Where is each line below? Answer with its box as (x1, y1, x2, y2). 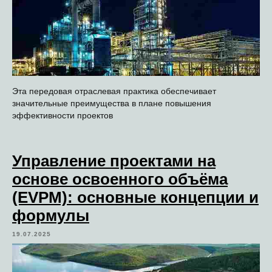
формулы (12, 206, 89, 225)
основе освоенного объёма (12, 170, 228, 189)
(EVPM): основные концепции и (12, 188, 259, 207)
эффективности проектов (12, 110, 113, 121)
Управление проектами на (12, 152, 216, 171)
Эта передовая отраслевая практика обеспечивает (12, 86, 216, 97)
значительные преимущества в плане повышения (12, 98, 211, 109)
